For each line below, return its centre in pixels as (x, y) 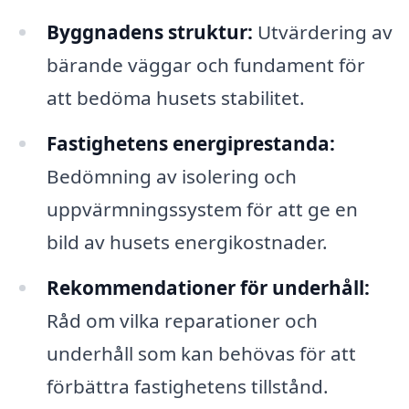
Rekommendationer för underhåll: (208, 288)
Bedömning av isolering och (171, 177)
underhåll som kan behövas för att (201, 354)
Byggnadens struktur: (149, 32)
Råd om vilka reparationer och (182, 321)
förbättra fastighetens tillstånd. (187, 387)
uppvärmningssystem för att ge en (202, 210)
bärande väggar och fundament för (205, 65)
